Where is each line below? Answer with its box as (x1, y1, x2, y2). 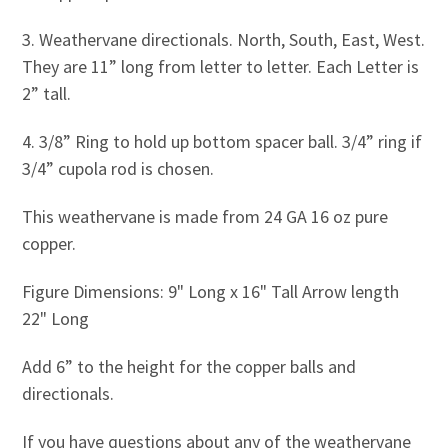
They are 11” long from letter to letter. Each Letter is (21, 54, 419, 78)
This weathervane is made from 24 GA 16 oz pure (21, 204, 388, 228)
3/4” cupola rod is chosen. (21, 156, 214, 180)
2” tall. (21, 81, 75, 105)
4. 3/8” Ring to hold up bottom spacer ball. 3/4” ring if (21, 129, 422, 153)
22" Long (21, 306, 97, 330)
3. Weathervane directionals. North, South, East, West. (21, 27, 425, 51)
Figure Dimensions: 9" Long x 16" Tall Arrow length (21, 279, 399, 303)
